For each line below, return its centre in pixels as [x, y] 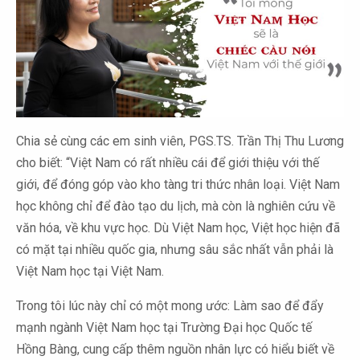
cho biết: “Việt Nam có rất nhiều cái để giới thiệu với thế [168, 162]
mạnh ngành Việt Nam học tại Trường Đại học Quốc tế [164, 327]
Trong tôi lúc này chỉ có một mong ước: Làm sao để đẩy [170, 305]
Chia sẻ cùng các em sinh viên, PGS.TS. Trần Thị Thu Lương [180, 141]
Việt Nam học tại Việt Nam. [90, 271]
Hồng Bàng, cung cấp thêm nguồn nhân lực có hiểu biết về [175, 349]
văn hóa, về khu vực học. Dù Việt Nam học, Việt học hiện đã [178, 227]
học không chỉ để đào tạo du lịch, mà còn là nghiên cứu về [176, 206]
